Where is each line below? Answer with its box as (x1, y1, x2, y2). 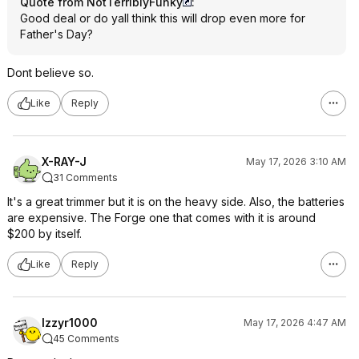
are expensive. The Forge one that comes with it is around (7, 210, 316, 224)
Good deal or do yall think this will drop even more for (20, 10, 305, 25)
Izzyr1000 (42, 315, 98, 329)
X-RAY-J (42, 154, 87, 168)
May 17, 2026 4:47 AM (244, 316, 346, 329)
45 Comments (53, 332, 119, 345)
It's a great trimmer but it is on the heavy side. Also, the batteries (7, 194, 345, 208)
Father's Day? (20, 26, 93, 41)
